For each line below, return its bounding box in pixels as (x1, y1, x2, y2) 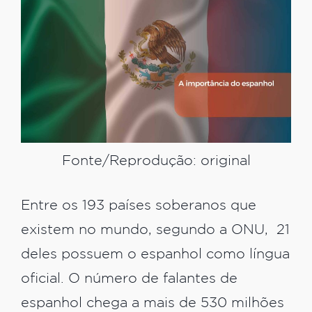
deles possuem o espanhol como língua (21, 248, 290, 260)
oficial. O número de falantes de (21, 272, 237, 285)
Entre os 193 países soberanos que (21, 199, 256, 212)
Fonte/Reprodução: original (61, 155, 251, 168)
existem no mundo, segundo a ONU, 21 (21, 224, 290, 236)
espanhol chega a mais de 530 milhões (21, 297, 284, 309)
